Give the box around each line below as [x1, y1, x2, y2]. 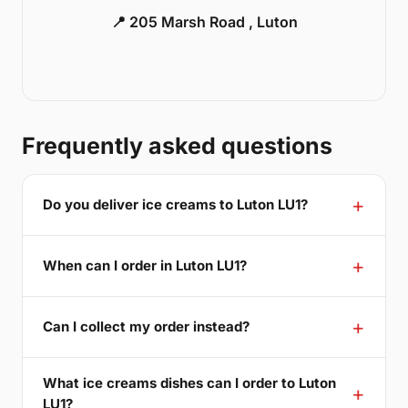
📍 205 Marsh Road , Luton [110, 12, 298, 31]
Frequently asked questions [22, 131, 332, 159]
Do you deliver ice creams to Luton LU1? [43, 196, 308, 214]
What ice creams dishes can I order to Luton [43, 373, 336, 392]
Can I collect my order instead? [43, 318, 250, 336]
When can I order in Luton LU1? [43, 257, 247, 275]
